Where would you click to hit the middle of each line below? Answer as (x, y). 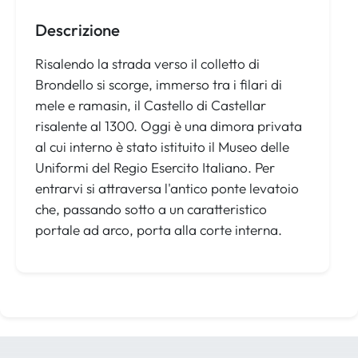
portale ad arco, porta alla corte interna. (160, 230)
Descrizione (78, 30)
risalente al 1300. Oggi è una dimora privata (169, 126)
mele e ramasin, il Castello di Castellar (151, 105)
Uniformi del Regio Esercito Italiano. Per (155, 168)
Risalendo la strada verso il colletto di (147, 64)
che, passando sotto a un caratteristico (151, 209)
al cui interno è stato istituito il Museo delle (162, 147)
